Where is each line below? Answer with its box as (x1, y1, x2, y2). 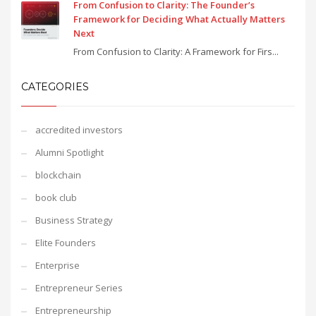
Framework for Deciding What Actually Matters (73, 13, 285, 25)
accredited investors (35, 123, 123, 136)
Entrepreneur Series (35, 281, 123, 294)
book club (35, 191, 77, 204)
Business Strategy (35, 214, 113, 226)
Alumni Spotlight (35, 146, 104, 159)
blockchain (35, 169, 81, 181)
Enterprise (35, 259, 80, 272)
